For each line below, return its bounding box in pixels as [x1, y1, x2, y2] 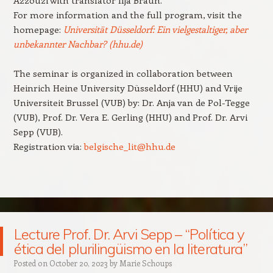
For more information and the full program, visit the [13, 8, 242, 21]
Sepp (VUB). [13, 125, 63, 138]
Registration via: [13, 140, 84, 152]
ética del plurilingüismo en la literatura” [14, 239, 247, 258]
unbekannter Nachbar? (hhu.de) [13, 37, 143, 50]
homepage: [13, 23, 63, 35]
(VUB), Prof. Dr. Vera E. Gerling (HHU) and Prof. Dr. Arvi [13, 110, 247, 123]
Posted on [13, 257, 49, 268]
